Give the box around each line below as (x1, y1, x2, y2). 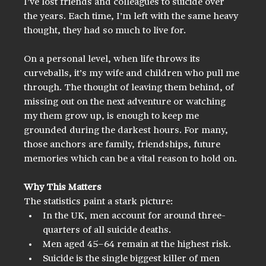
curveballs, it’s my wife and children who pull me (24, 68, 242, 78)
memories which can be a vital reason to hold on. (24, 154, 237, 164)
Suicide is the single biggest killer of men (43, 254, 223, 264)
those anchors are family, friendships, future (24, 140, 223, 150)
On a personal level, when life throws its (24, 54, 203, 64)
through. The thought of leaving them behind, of (24, 83, 237, 93)
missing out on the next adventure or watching (24, 97, 229, 107)
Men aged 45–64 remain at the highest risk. (43, 239, 232, 249)
